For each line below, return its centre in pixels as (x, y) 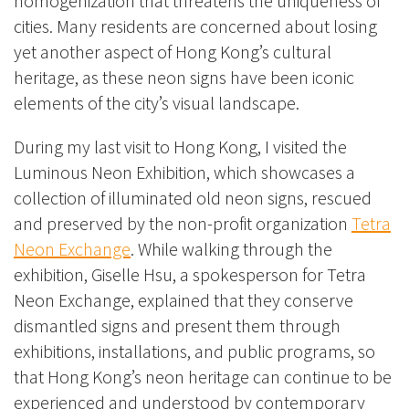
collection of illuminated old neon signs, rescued (193, 197)
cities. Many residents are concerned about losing (195, 26)
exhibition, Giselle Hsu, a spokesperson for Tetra (190, 274)
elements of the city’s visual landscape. (157, 102)
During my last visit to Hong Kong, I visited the (180, 146)
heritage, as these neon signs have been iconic (184, 77)
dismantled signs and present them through (177, 325)
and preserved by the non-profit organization (181, 223)
